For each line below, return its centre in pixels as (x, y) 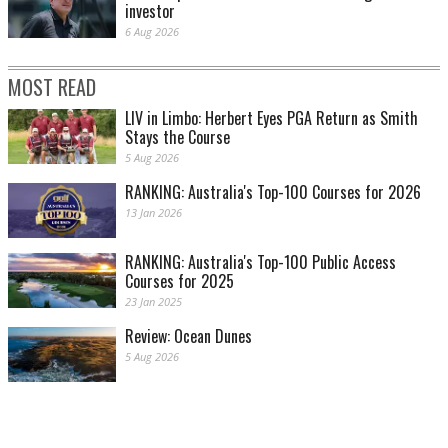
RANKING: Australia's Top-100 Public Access (260, 262)
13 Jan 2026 (153, 213)
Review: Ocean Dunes (188, 336)
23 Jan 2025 (153, 302)
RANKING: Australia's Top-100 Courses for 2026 (273, 192)
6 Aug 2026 (152, 32)
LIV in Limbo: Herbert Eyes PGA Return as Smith (271, 118)
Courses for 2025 (179, 281)
